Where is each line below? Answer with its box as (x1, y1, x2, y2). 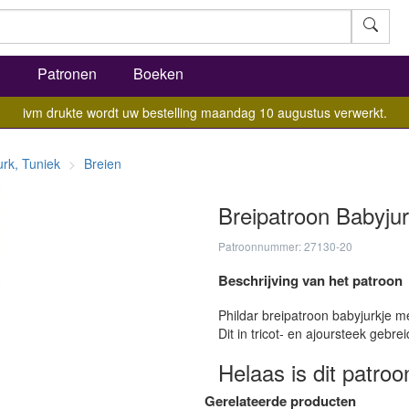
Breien (84, 154, 121, 173)
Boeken (133, 63, 184, 84)
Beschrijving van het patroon (218, 270, 403, 290)
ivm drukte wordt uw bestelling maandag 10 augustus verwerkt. (22, 103, 387, 121)
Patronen (37, 63, 97, 84)
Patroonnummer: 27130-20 (218, 238, 352, 254)
